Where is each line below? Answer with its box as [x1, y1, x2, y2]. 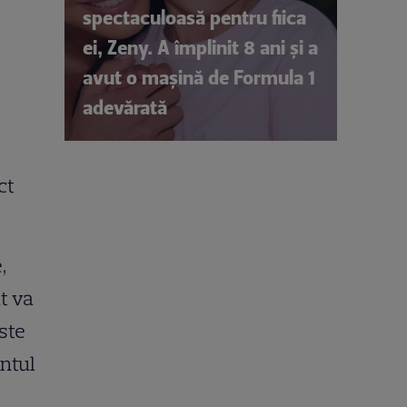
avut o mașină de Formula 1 [83, 65, 315, 90]
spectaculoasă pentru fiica [83, 5, 306, 30]
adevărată [83, 94, 167, 120]
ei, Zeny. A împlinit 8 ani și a [83, 35, 318, 60]
